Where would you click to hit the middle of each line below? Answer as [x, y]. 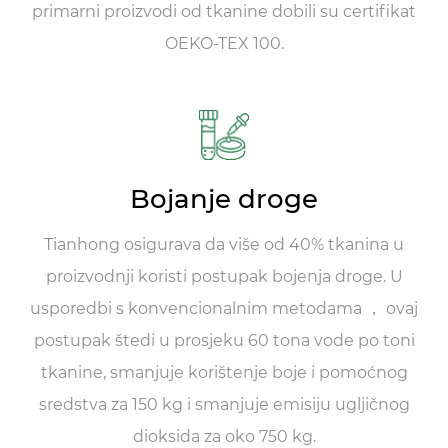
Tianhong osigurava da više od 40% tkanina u [224, 244]
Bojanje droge [224, 198]
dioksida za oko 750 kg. [224, 436]
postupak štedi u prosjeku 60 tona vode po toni [224, 340]
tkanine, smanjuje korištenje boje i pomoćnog [224, 372]
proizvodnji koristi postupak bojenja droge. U [224, 276]
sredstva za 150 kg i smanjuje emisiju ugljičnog [224, 404]
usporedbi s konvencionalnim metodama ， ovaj [224, 308]
